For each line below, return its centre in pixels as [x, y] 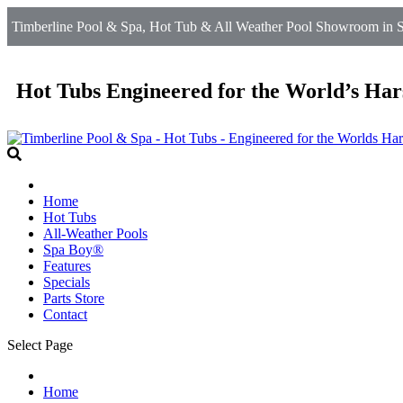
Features [67, 265]
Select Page [40, 345]
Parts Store [74, 298]
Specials [67, 282]
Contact [65, 314]
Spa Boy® [73, 249]
